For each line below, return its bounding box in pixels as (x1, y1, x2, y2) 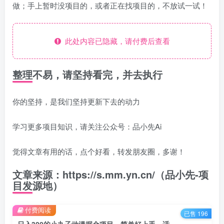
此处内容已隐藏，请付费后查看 (60, 35, 170, 46)
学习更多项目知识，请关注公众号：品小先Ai (12, 121, 161, 131)
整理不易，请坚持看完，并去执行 (12, 67, 162, 81)
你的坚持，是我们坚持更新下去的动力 (12, 96, 140, 106)
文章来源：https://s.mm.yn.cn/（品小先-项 (12, 167, 208, 181)
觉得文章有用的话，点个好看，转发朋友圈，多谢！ (12, 146, 185, 156)
